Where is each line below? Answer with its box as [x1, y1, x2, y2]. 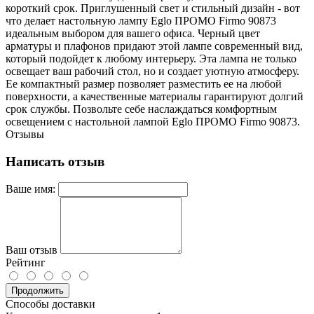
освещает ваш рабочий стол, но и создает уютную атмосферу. [6, 64, 299, 77]
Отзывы [6, 128, 44, 140]
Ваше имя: [6, 183, 55, 196]
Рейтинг [6, 257, 46, 269]
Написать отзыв [6, 153, 104, 169]
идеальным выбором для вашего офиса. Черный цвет [6, 27, 260, 39]
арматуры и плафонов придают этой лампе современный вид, [6, 39, 303, 52]
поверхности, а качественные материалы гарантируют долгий [6, 90, 303, 102]
